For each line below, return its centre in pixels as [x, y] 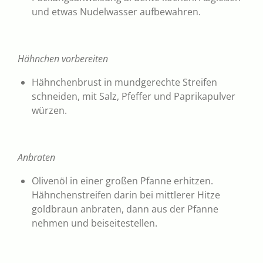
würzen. [49, 110]
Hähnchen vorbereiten [63, 58]
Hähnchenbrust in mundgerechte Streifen [124, 82]
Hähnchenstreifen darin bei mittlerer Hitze [126, 195]
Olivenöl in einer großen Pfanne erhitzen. [122, 181]
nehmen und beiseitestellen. [95, 223]
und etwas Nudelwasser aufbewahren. [116, 11]
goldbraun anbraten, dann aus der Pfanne [125, 209]
